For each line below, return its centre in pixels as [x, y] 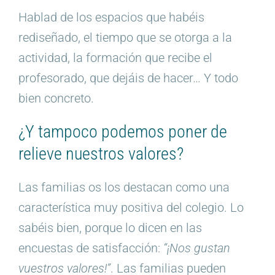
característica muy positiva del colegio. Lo [131, 208]
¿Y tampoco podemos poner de [122, 131]
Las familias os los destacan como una [124, 188]
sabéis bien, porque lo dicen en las [110, 228]
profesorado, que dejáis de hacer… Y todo [128, 78]
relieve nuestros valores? [101, 153]
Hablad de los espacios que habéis [111, 17]
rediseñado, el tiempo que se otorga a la [125, 37]
